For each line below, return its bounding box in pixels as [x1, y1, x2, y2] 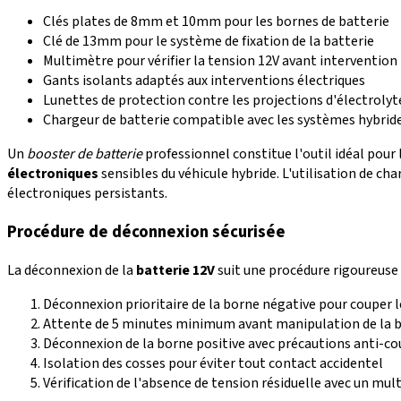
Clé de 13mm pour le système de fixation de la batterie [43, 31, 374, 52]
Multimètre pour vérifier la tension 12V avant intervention [43, 51, 397, 72]
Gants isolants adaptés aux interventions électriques [43, 71, 365, 91]
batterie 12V [136, 260, 215, 280]
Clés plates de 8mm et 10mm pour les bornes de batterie [43, 12, 389, 32]
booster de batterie [27, 144, 142, 165]
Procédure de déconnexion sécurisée [7, 219, 286, 243]
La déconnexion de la [7, 260, 136, 280]
